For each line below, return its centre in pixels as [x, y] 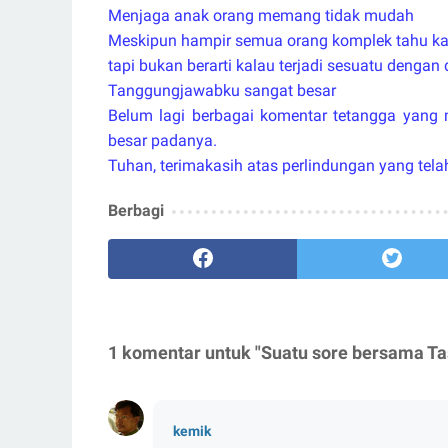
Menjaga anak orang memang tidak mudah [261, 15]
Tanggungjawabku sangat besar [222, 90]
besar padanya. [162, 140]
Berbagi [136, 210]
